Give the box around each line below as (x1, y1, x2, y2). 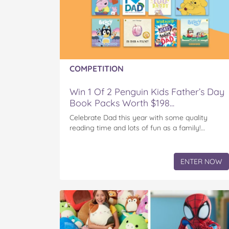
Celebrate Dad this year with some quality (70, 113, 208, 123)
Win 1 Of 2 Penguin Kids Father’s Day (70, 86, 224, 98)
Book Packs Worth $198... (70, 97, 174, 109)
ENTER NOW (180, 157, 222, 167)
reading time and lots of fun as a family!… (70, 123, 205, 133)
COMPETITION (70, 63, 124, 74)
